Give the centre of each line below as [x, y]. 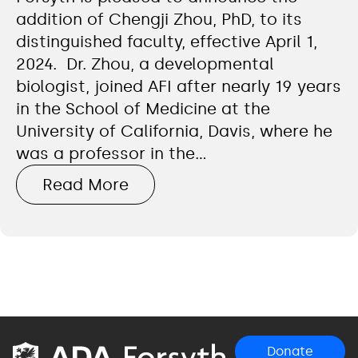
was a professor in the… [111, 153]
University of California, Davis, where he [174, 131]
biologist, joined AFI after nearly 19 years [179, 86]
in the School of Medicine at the [143, 108]
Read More [86, 184]
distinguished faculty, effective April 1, [167, 41]
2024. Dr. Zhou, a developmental [145, 64]
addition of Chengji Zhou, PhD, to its [159, 19]
